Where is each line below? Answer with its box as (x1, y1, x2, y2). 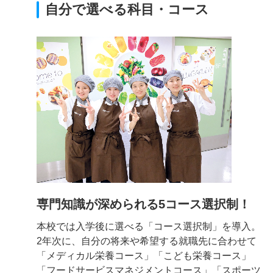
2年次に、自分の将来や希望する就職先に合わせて (37, 236, 257, 246)
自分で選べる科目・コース (45, 2, 209, 17)
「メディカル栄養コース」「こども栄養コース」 (37, 250, 251, 261)
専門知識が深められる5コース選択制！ (37, 197, 250, 211)
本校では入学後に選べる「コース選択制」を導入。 (37, 221, 261, 232)
